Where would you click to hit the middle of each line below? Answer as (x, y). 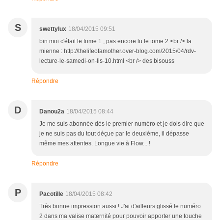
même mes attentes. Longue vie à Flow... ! (95, 143)
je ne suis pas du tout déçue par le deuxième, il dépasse (114, 133)
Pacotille (51, 194)
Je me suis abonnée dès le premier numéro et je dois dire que (122, 124)
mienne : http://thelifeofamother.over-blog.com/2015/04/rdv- (118, 51)
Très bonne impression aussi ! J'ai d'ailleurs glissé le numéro (120, 206)
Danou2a (52, 111)
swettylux (53, 29)
